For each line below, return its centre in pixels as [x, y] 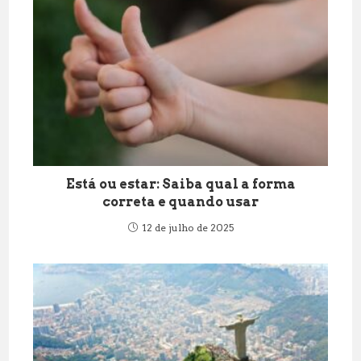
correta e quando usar [180, 201]
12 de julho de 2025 [187, 227]
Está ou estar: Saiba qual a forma [180, 184]
